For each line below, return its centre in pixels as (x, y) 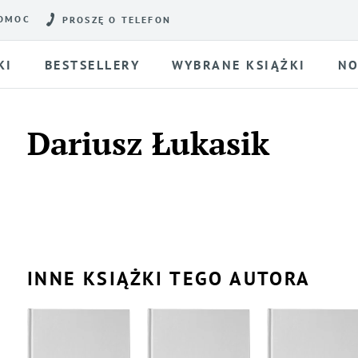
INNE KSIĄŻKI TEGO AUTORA (169, 278)
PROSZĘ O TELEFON (117, 20)
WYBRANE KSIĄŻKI (239, 64)
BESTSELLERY (92, 64)
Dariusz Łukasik (148, 143)
